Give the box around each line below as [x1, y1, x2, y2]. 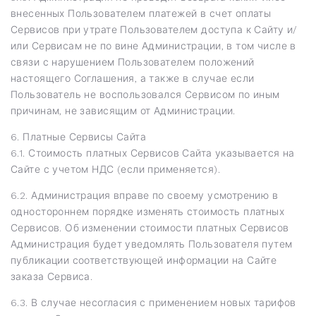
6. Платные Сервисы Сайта [11, 130, 147, 142]
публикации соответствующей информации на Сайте [11, 254, 277, 266]
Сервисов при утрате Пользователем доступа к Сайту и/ [11, 23, 298, 35]
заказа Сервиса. [11, 270, 93, 282]
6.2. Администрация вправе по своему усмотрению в [11, 189, 279, 201]
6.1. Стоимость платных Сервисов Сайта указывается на [11, 147, 295, 159]
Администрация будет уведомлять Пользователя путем [11, 238, 293, 250]
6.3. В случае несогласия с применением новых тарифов [11, 296, 296, 308]
